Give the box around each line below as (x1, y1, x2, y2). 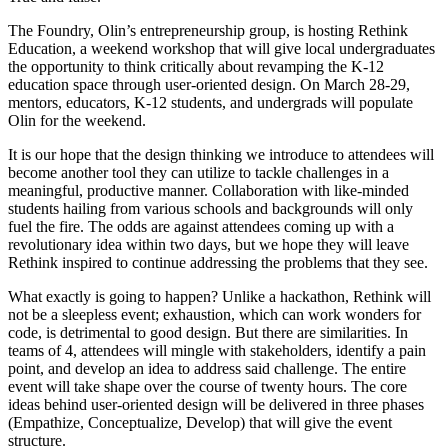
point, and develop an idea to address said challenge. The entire (8, 359, 406, 377)
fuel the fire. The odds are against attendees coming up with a (8, 217, 394, 235)
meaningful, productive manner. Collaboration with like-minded (8, 181, 409, 199)
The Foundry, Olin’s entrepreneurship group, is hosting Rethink (8, 21, 408, 39)
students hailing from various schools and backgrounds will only (8, 199, 413, 217)
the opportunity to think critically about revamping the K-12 (8, 57, 384, 75)
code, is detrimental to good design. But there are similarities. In (8, 323, 408, 341)
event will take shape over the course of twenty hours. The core (8, 377, 407, 395)
